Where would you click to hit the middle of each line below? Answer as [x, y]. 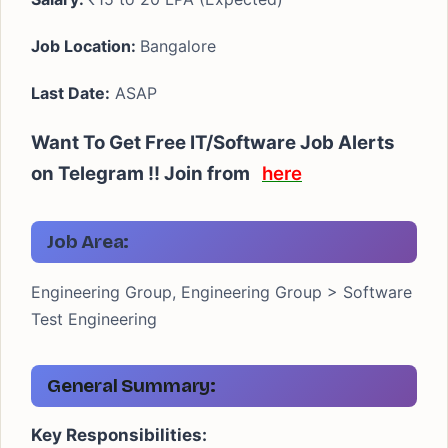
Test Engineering [94, 319]
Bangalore [178, 46]
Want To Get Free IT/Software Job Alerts [212, 142]
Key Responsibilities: [119, 435]
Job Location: [85, 46]
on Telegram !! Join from [146, 173]
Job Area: [88, 241]
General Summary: [131, 385]
